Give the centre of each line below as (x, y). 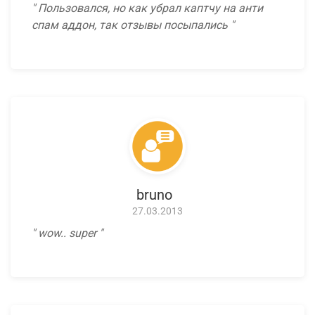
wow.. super (67, 233)
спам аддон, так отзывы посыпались (131, 25)
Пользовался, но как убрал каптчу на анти (149, 8)
